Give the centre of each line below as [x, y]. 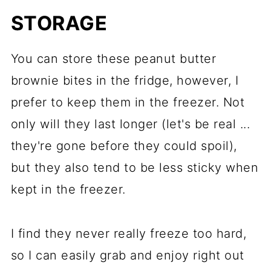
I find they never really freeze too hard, [129, 234]
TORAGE [66, 24]
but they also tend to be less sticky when [135, 168]
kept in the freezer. [68, 190]
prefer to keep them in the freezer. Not [128, 103]
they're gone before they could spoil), [124, 146]
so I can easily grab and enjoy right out [127, 256]
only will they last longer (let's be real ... [130, 124]
